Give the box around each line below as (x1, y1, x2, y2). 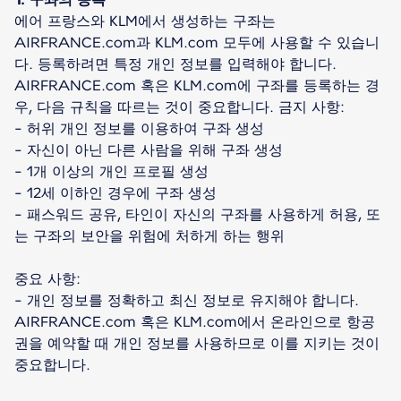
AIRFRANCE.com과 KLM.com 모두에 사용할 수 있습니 (14, 33, 380, 51)
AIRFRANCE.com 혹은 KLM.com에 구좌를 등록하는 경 (14, 76, 380, 94)
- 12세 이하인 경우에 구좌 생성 (14, 183, 217, 201)
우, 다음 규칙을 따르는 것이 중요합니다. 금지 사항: (14, 98, 345, 115)
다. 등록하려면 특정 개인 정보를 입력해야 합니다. (14, 55, 337, 73)
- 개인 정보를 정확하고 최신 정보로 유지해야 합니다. (14, 291, 359, 309)
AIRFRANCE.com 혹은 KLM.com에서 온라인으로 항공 (14, 312, 375, 330)
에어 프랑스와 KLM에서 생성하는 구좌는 (14, 12, 276, 30)
